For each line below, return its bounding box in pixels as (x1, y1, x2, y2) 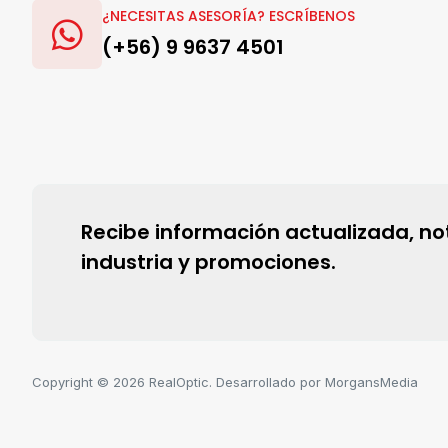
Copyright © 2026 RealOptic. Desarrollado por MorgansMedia (32, 374, 418, 390)
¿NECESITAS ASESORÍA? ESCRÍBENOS (102, 6, 355, 26)
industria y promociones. (81, 248, 336, 276)
